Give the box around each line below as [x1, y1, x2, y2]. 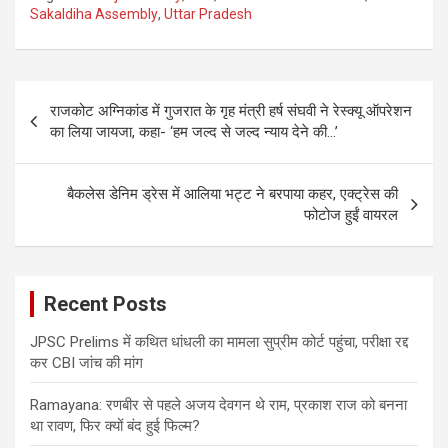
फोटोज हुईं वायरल [304, 206, 398, 225]
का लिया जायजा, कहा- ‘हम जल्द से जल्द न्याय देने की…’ [50, 123, 338, 142]
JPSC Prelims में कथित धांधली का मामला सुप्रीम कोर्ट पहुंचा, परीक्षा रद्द [30, 333, 408, 352]
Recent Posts [44, 292, 167, 317]
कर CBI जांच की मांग [30, 354, 143, 373]
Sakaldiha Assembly [30, 6, 158, 23]
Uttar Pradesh [164, 6, 252, 23]
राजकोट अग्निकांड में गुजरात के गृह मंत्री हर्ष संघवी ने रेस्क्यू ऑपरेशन [50, 102, 412, 121]
